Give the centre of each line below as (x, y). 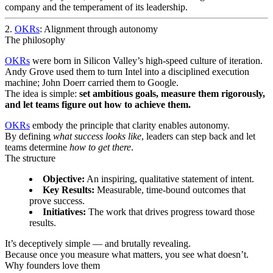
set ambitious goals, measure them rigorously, (172, 93)
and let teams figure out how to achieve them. (98, 104)
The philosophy (35, 40)
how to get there (100, 147)
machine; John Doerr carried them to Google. (92, 82)
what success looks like (97, 136)
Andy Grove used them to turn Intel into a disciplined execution (127, 71)
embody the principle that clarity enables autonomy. (130, 125)
